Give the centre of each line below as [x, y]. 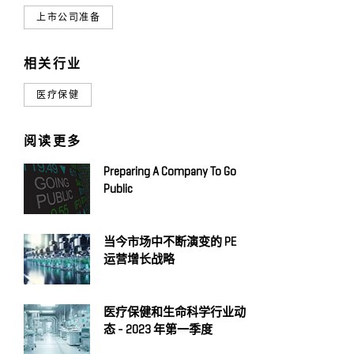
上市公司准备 [69, 18]
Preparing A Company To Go [170, 172]
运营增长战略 [139, 260]
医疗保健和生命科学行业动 [175, 313]
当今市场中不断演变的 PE [170, 243]
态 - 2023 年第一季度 [158, 330]
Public [118, 190]
